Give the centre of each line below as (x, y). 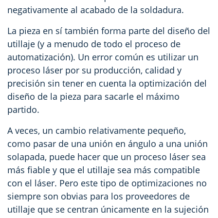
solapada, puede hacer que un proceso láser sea (107, 156)
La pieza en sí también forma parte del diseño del (109, 30)
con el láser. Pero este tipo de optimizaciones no (107, 183)
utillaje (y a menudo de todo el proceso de (94, 44)
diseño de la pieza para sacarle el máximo (93, 96)
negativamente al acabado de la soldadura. (96, 9)
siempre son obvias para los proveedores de (99, 196)
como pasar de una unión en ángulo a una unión (108, 143)
